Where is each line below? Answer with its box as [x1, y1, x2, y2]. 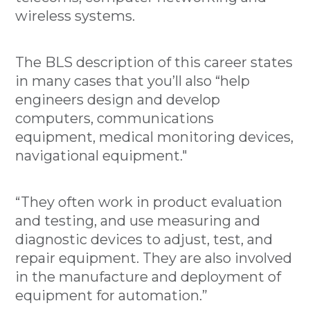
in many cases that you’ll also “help [15, 73, 250, 89]
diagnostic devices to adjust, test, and [15, 231, 273, 248]
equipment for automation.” [15, 287, 208, 304]
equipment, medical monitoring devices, [15, 129, 294, 145]
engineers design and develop [15, 91, 221, 108]
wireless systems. [15, 8, 136, 24]
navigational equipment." [15, 147, 188, 164]
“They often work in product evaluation [15, 194, 283, 210]
